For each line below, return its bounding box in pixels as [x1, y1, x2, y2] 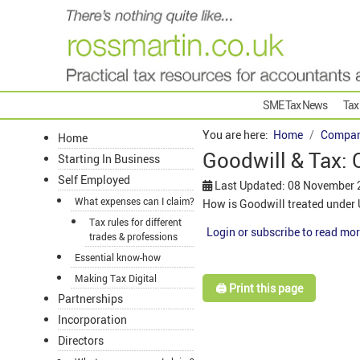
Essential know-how [75, 251, 161, 264]
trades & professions [89, 230, 178, 243]
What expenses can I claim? [75, 194, 194, 208]
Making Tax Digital [75, 272, 157, 285]
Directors [58, 333, 104, 349]
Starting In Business [58, 151, 160, 167]
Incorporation [58, 312, 127, 328]
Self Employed [58, 172, 130, 188]
